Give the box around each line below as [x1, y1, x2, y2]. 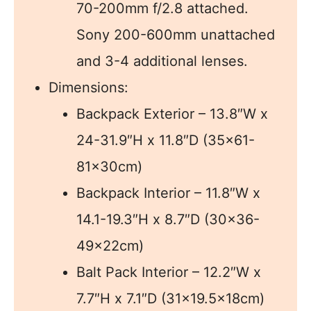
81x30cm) [76, 158, 142, 175]
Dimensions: [49, 78, 128, 96]
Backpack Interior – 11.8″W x [76, 184, 260, 201]
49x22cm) [76, 237, 144, 254]
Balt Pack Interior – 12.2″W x [76, 263, 261, 280]
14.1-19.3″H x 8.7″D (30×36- [76, 210, 260, 228]
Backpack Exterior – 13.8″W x [76, 105, 268, 122]
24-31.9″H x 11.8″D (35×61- [76, 131, 255, 149]
